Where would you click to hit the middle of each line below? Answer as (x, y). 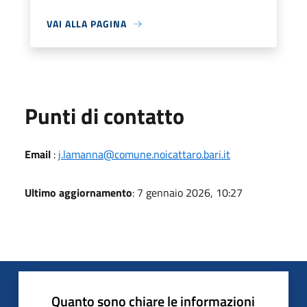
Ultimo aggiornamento (78, 193)
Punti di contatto (105, 116)
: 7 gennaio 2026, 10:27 (187, 193)
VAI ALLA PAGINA (87, 24)
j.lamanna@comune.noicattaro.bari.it (144, 154)
